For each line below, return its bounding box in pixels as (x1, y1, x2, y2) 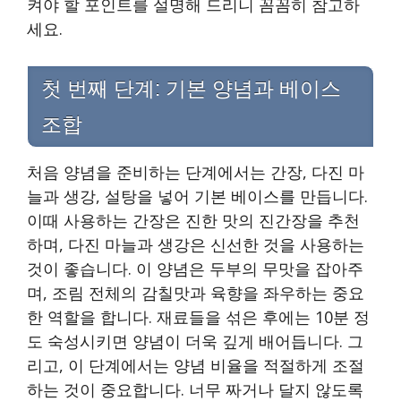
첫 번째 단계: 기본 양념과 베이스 (41, 77, 341, 101)
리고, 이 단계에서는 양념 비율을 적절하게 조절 (27, 354, 364, 377)
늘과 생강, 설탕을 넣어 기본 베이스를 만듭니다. (27, 185, 368, 208)
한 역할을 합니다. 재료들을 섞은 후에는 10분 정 (27, 306, 370, 328)
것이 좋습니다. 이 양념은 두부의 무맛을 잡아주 (27, 258, 363, 280)
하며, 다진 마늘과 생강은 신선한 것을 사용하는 (27, 234, 364, 256)
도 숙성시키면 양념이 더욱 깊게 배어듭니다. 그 (27, 330, 363, 353)
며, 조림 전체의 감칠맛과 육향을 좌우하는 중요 (27, 282, 364, 304)
